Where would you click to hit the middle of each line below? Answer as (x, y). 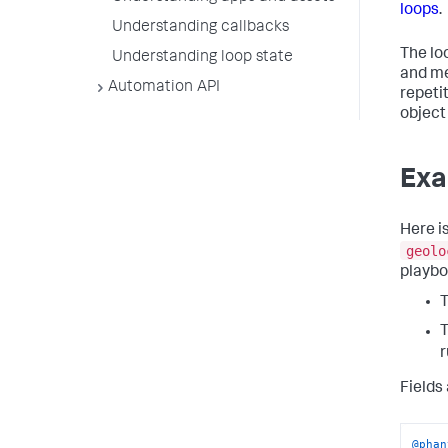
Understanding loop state (202, 58)
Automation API (164, 88)
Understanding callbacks (200, 28)
